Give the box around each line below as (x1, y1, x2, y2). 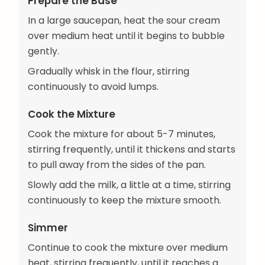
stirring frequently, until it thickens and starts (28, 142, 235, 156)
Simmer (28, 221, 68, 235)
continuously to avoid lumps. (28, 79, 159, 93)
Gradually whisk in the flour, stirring (28, 64, 189, 78)
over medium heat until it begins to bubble (28, 28, 225, 43)
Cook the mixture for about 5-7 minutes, (28, 127, 215, 141)
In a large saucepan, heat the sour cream (28, 13, 220, 27)
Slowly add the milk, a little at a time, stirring (28, 177, 231, 192)
